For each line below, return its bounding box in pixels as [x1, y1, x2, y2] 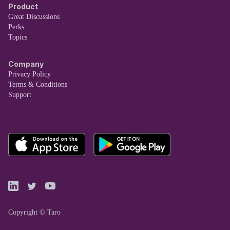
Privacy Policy [8, 70, 51, 79]
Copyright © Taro [8, 208, 61, 216]
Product [8, 2, 38, 11]
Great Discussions [8, 13, 60, 21]
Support [8, 91, 31, 99]
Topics [8, 33, 27, 42]
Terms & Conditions [8, 81, 67, 89]
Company [8, 60, 44, 69]
